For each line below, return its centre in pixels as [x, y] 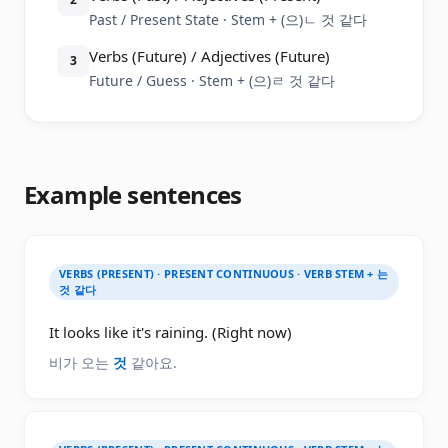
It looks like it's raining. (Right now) [170, 332]
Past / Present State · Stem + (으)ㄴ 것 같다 [228, 19]
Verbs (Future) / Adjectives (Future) [209, 56]
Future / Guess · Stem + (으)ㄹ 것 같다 [212, 80]
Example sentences [133, 194]
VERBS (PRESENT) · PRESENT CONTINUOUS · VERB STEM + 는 [224, 273]
